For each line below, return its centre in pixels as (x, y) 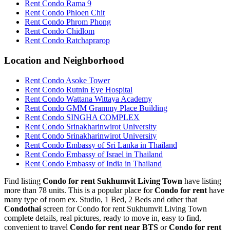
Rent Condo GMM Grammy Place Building (96, 108)
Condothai (23, 208)
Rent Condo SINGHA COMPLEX (82, 117)
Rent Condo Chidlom (60, 31)
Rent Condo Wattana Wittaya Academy (88, 99)
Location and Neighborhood (64, 61)
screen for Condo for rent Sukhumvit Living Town (124, 208)
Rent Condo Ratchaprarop (67, 41)
